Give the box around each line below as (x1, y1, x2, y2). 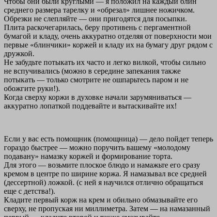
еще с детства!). (4, 187, 55, 196)
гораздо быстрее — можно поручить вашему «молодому (4, 143, 190, 152)
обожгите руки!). (4, 84, 60, 93)
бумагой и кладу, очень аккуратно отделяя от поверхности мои (4, 32, 212, 41)
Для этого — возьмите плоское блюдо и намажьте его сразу (4, 161, 200, 170)
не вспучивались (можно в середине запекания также (4, 67, 181, 76)
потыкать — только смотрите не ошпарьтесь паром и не (4, 76, 188, 84)
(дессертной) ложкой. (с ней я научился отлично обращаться (4, 178, 203, 187)
